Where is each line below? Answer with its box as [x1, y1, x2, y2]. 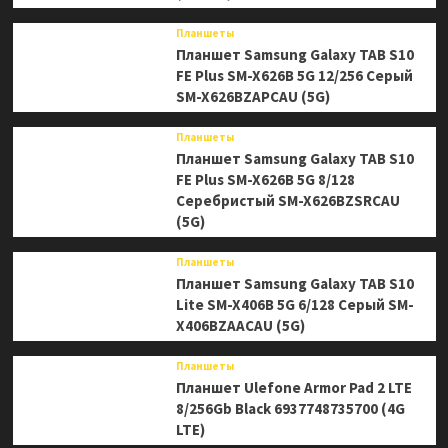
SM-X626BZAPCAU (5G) [175, 87, 330, 107]
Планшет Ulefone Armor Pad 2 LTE [175, 378, 412, 398]
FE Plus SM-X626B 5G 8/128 [175, 170, 355, 190]
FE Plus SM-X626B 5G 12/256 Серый [175, 66, 413, 86]
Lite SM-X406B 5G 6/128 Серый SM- [175, 295, 414, 315]
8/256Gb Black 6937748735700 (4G [175, 399, 405, 419]
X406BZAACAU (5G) [175, 316, 305, 336]
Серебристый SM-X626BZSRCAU [175, 191, 400, 211]
